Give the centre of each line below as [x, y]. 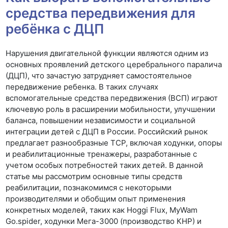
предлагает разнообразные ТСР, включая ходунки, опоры [114, 143]
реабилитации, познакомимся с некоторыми [89, 188]
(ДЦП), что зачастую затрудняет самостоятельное [99, 76]
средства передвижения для [101, 13]
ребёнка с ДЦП [55, 28]
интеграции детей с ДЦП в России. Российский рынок [107, 132]
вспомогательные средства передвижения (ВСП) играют [112, 98]
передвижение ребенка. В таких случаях [82, 87]
